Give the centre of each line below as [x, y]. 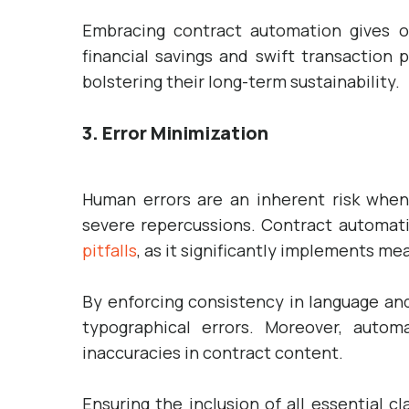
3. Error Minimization [175, 133]
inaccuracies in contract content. [213, 352]
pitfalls [110, 250]
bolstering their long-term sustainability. [241, 81]
